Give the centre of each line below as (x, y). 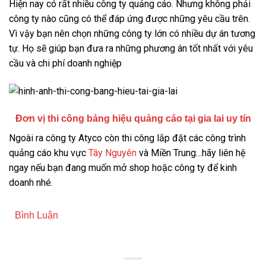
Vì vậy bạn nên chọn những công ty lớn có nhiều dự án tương (132, 33)
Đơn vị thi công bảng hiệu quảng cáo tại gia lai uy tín (133, 118)
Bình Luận (37, 216)
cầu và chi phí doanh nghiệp (65, 63)
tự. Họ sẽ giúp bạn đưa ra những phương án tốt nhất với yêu (131, 48)
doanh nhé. (31, 182)
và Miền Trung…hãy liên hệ (191, 153)
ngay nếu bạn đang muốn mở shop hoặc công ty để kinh (123, 167)
